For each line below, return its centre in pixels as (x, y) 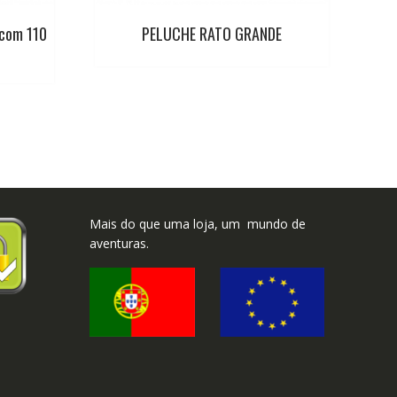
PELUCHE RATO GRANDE (211, 34)
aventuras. (119, 243)
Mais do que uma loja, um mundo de (198, 223)
